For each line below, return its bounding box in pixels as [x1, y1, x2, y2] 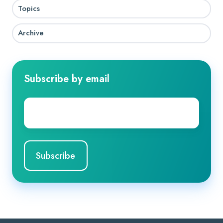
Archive [18, 27, 44, 39]
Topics [18, 3, 40, 14]
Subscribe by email [24, 71, 110, 86]
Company [24, 98, 60, 111]
